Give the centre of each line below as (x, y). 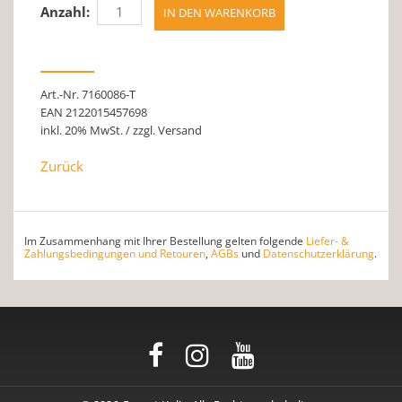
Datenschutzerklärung (319, 253)
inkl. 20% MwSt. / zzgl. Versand (121, 130)
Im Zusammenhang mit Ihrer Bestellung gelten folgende (165, 240)
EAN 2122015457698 (94, 112)
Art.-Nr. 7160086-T (88, 94)
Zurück (62, 166)
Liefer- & (328, 240)
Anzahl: (65, 11)
